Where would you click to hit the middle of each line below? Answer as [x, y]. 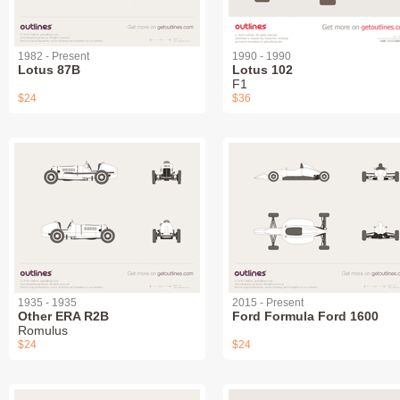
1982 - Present [54, 57]
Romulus [43, 331]
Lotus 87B [49, 70]
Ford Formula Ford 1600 [305, 317]
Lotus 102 [262, 70]
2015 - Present [268, 303]
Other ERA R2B [63, 317]
